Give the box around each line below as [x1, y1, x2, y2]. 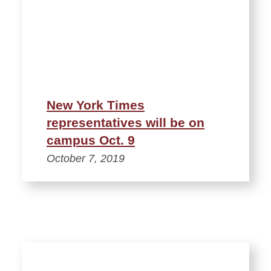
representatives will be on [47, 115, 204, 129]
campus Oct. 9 [47, 132, 135, 147]
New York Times [47, 97, 145, 112]
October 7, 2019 [47, 152, 125, 165]
